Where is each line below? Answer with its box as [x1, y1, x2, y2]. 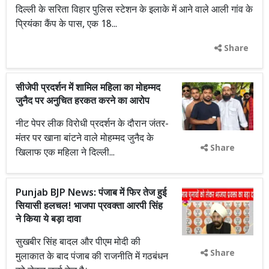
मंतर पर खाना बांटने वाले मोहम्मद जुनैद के [16, 133, 154, 145]
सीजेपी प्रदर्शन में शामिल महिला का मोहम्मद [16, 82, 160, 95]
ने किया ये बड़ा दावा [16, 214, 81, 226]
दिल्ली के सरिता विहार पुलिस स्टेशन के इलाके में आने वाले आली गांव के [16, 4, 253, 17]
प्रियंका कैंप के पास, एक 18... [16, 19, 117, 31]
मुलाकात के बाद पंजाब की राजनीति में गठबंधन [16, 251, 168, 264]
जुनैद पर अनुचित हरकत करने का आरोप [16, 95, 150, 108]
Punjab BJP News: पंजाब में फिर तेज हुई [16, 187, 166, 200]
